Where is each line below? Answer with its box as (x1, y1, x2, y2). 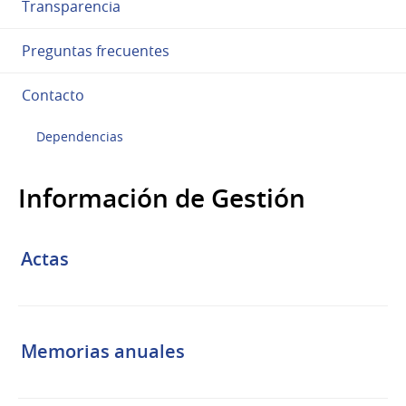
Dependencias (36, 128, 123, 145)
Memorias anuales (21, 338, 185, 363)
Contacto (22, 84, 84, 105)
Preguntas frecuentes (22, 40, 169, 61)
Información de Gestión (18, 180, 305, 215)
